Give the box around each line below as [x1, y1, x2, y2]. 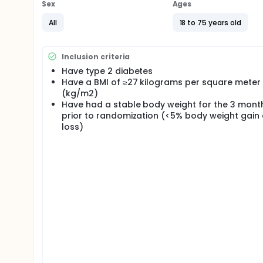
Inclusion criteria [62, 51, 130, 62]
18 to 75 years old [179, 17, 241, 28]
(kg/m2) [62, 87, 98, 99]
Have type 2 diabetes [62, 65, 153, 77]
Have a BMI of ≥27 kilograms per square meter [62, 76, 261, 88]
